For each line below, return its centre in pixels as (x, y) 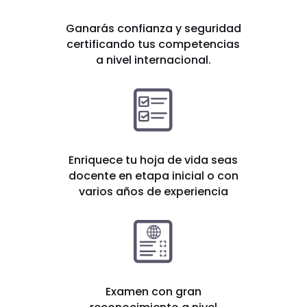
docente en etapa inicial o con (153, 176)
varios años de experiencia (153, 192)
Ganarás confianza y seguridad (153, 29)
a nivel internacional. (153, 60)
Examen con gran (153, 292)
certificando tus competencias (153, 45)
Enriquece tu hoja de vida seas (153, 160)
